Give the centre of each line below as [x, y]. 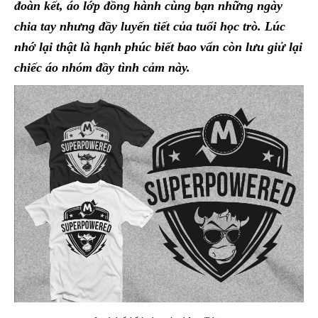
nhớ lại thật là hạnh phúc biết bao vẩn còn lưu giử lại [158, 47]
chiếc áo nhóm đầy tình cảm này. [102, 68]
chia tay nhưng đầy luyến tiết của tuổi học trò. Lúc [150, 27]
